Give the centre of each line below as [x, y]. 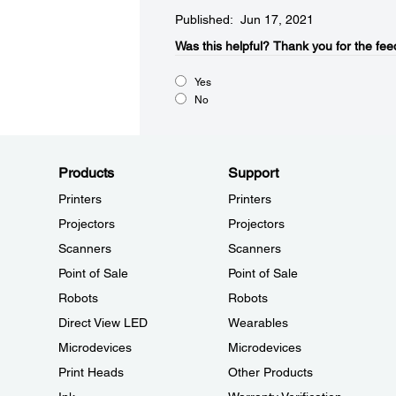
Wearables [258, 323]
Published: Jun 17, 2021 [244, 19]
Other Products [270, 372]
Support [253, 173]
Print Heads [91, 372]
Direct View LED [103, 323]
